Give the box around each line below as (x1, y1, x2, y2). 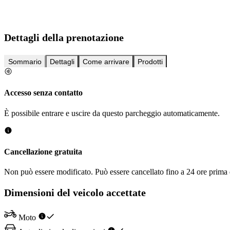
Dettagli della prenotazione (4, 32, 124, 44)
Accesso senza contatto (4, 88, 83, 98)
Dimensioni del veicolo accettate (4, 186, 146, 198)
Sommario (8, 57, 42, 66)
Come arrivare (83, 57, 129, 66)
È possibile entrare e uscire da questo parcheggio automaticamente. (4, 108, 220, 118)
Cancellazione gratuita (4, 147, 82, 156)
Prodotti (138, 57, 163, 66)
